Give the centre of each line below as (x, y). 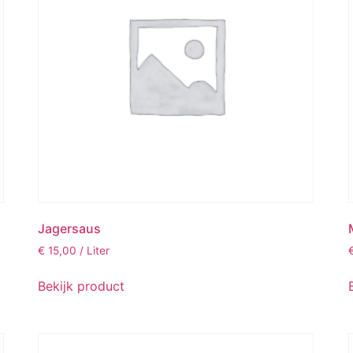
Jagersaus (69, 229)
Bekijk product (81, 286)
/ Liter (94, 251)
